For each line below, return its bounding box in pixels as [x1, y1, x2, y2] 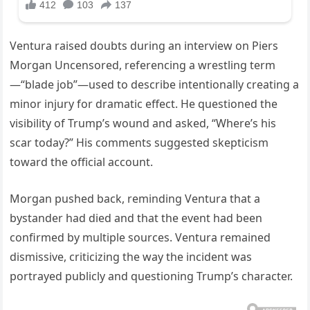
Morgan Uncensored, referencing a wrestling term [10, 57, 276, 73]
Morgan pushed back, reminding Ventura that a [10, 191, 261, 207]
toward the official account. [10, 154, 154, 170]
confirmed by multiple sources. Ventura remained [10, 230, 271, 246]
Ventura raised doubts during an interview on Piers [10, 38, 279, 54]
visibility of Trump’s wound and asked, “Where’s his [10, 116, 277, 131]
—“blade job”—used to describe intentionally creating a [10, 77, 300, 93]
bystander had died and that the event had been [10, 210, 263, 226]
